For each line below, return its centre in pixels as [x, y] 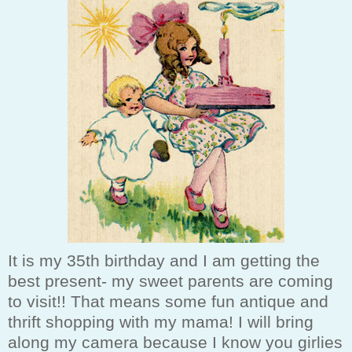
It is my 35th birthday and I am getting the [164, 260]
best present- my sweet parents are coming [170, 280]
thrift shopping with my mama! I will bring [161, 321]
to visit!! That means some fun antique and [168, 301]
